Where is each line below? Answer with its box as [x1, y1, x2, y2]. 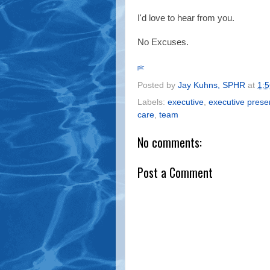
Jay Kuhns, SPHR [178, 81, 245, 90]
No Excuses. [137, 37, 189, 47]
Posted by [137, 81, 178, 90]
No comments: [137, 133, 202, 151]
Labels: [137, 98, 168, 107]
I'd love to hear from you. [137, 13, 234, 23]
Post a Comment [137, 163, 213, 182]
